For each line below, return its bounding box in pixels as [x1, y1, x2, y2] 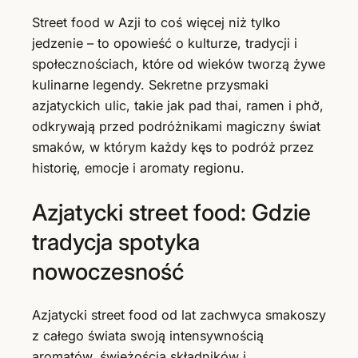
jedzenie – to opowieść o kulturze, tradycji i [32, 35, 297, 52]
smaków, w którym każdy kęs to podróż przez [32, 139, 314, 156]
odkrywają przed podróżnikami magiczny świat [32, 118, 320, 135]
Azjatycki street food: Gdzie [32, 197, 311, 226]
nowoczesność [32, 257, 184, 285]
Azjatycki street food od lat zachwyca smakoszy [32, 307, 326, 324]
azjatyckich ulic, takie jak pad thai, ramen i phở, [32, 97, 324, 114]
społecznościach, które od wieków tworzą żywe [32, 56, 325, 73]
